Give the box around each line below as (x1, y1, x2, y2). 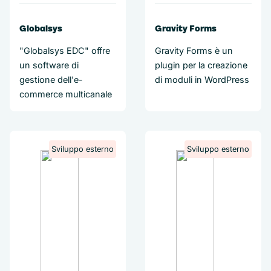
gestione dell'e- (19, 74, 83, 85)
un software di (19, 60, 79, 70)
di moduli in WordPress (155, 74, 249, 85)
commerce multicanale (19, 89, 112, 99)
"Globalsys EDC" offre (19, 45, 110, 56)
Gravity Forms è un (155, 45, 233, 56)
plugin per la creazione (155, 60, 247, 70)
